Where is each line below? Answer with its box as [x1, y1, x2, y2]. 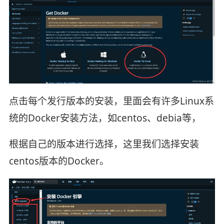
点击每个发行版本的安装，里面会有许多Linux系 [8, 94, 214, 107]
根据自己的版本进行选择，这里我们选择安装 [8, 137, 199, 150]
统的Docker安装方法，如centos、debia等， [8, 111, 201, 124]
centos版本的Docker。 [8, 154, 109, 167]
